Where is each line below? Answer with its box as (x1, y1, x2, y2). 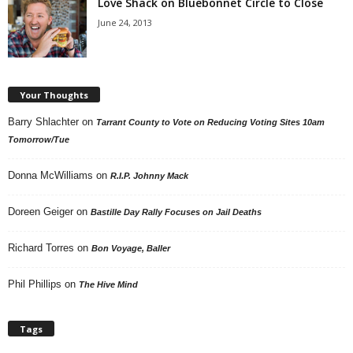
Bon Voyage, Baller (91, 243, 170, 253)
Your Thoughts (20, 88, 88, 101)
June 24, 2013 (98, 17, 152, 28)
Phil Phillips (8, 277, 61, 290)
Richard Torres (8, 241, 74, 254)
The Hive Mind (79, 279, 138, 289)
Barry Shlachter (8, 115, 79, 128)
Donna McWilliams (8, 169, 93, 181)
